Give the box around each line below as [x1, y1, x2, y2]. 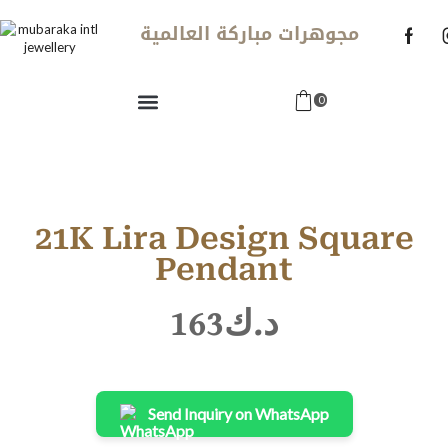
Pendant [155, 250, 293, 288]
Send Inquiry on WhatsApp [147, 403, 329, 423]
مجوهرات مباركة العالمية [140, 17, 360, 51]
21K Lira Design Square [34, 219, 414, 257]
